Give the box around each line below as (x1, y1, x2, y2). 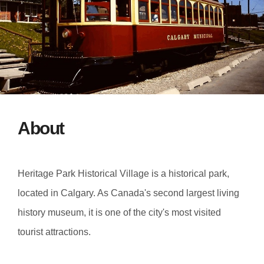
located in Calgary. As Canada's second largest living (18, 187, 239, 198)
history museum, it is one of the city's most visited (18, 207, 221, 217)
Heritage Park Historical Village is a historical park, (18, 168, 229, 179)
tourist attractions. (18, 226, 91, 237)
